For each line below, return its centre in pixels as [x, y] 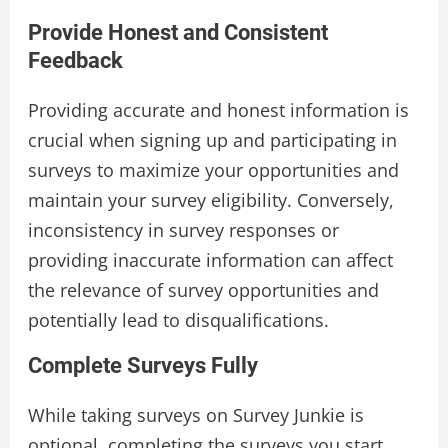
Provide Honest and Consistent [177, 33]
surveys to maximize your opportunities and [213, 170]
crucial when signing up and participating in [212, 140]
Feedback [75, 61]
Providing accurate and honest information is [218, 110]
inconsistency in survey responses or [183, 230]
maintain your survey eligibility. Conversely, [210, 200]
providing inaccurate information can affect [210, 260]
